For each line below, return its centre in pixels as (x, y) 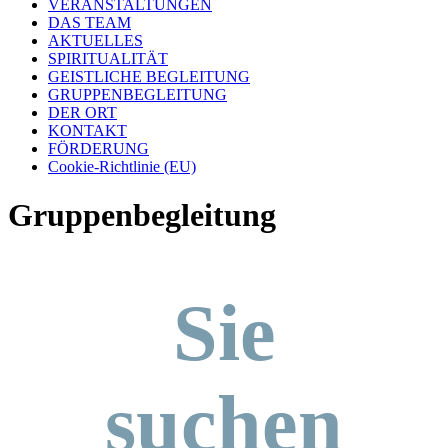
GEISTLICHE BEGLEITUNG (149, 76)
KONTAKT (87, 130)
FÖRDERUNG (98, 148)
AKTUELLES (95, 40)
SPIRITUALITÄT (108, 58)
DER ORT (82, 112)
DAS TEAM (89, 22)
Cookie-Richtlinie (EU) (122, 166)
